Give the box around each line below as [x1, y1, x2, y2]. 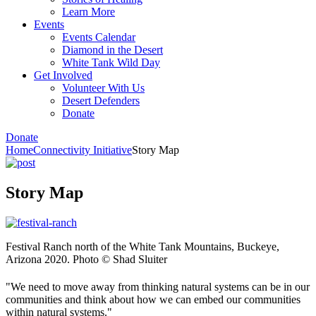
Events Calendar [62, 30, 135, 43]
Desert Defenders [62, 94, 140, 107]
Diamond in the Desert [62, 43, 163, 56]
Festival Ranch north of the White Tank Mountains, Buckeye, [6, 240, 279, 253]
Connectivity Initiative [33, 143, 132, 156]
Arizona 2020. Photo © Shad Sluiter [6, 253, 167, 265]
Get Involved [34, 68, 92, 81]
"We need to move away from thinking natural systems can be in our [6, 280, 310, 293]
